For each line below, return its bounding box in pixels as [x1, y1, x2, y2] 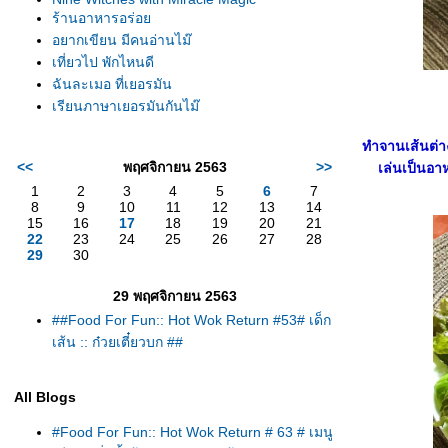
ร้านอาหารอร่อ [52, 10, 151, 26]
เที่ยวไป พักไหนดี [52, 54, 154, 70]
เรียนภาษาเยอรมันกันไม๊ [52, 98, 199, 114]
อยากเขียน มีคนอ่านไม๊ [52, 32, 191, 48]
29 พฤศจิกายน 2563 [112, 288, 237, 304]
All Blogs [14, 389, 76, 405]
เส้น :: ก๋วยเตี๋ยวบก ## [52, 334, 183, 350]
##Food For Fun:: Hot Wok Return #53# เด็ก [52, 312, 331, 328]
